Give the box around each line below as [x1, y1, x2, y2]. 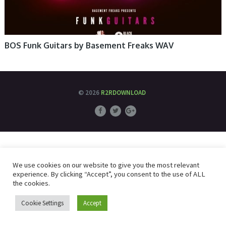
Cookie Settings [21, 199, 64, 207]
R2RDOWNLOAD [101, 88, 146, 97]
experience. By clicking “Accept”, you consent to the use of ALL [13, 169, 205, 179]
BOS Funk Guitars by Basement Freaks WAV [4, 40, 174, 50]
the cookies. [13, 179, 50, 188]
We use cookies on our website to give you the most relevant [13, 160, 199, 169]
